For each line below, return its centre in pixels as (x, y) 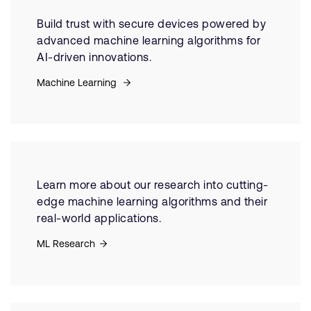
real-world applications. (99, 218)
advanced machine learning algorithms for (149, 40)
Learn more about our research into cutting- (153, 185)
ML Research (66, 244)
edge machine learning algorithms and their (152, 201)
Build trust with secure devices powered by (151, 24)
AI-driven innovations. (94, 57)
